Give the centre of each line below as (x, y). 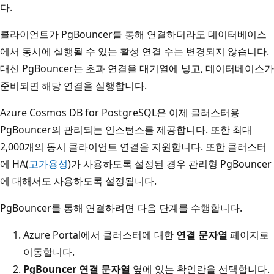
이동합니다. (49, 252)
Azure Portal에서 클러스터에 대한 (100, 235)
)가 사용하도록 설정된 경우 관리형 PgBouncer (170, 164)
